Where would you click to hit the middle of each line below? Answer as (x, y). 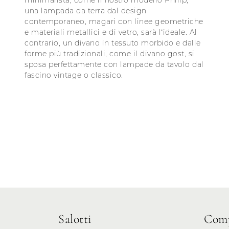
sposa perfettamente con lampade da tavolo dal (114, 65)
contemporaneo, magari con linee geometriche (114, 22)
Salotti (75, 219)
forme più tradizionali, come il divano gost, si (110, 54)
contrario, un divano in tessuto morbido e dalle (113, 43)
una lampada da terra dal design (86, 11)
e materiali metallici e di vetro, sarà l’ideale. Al (111, 32)
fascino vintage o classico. (74, 75)
